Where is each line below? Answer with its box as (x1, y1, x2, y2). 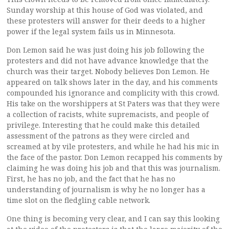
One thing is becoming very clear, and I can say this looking (7, 214, 220, 224)
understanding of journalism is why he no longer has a (7, 185, 205, 195)
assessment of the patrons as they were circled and (7, 131, 190, 141)
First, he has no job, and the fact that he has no (7, 174, 175, 184)
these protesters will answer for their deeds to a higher (7, 16, 205, 26)
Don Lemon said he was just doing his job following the (7, 45, 204, 55)
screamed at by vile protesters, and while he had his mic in (7, 142, 219, 152)
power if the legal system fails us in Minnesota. (7, 27, 175, 37)
